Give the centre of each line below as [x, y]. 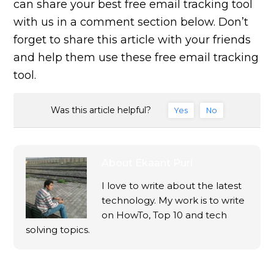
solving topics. [58, 229]
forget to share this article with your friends [132, 40]
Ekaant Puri [164, 163]
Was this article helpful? [101, 110]
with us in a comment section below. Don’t [131, 22]
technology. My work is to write [173, 200]
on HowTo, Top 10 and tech [165, 215]
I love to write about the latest [172, 185]
